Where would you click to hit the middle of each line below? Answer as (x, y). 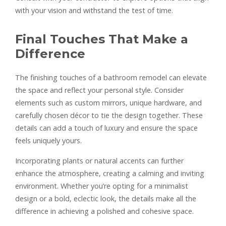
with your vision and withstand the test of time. (94, 10)
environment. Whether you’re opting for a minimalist (102, 186)
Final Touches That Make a (102, 39)
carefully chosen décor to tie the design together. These (109, 115)
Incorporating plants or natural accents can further (99, 160)
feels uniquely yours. (48, 140)
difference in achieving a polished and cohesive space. (104, 211)
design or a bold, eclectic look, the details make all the (106, 198)
